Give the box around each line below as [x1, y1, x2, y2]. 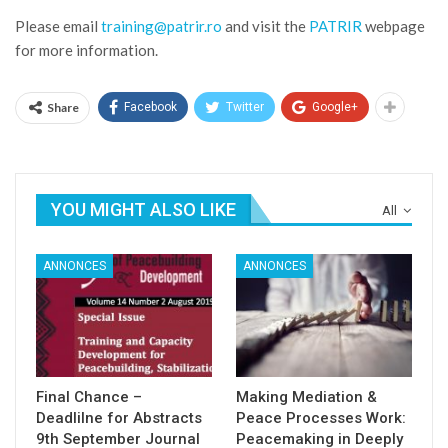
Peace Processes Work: [236, 409, 406, 428]
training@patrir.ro [101, 17, 222, 35]
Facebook [124, 100, 177, 114]
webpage [362, 17, 425, 35]
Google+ [312, 100, 358, 114]
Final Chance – [36, 388, 142, 407]
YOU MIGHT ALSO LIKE [51, 199, 236, 220]
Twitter [226, 100, 264, 114]
